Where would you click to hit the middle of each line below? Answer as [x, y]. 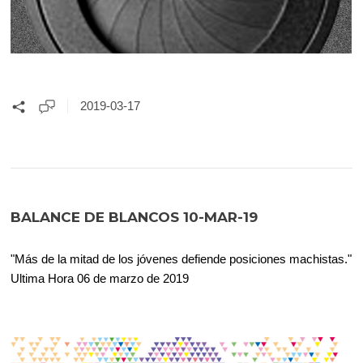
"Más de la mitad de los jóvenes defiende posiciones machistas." [181, 259]
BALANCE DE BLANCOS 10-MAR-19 [135, 218]
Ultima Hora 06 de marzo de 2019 [100, 279]
